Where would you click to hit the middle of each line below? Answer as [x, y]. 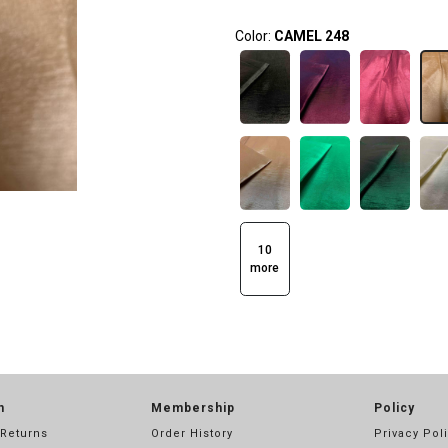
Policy [395, 408]
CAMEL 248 [311, 36]
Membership [192, 408]
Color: [254, 36]
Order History [191, 433]
